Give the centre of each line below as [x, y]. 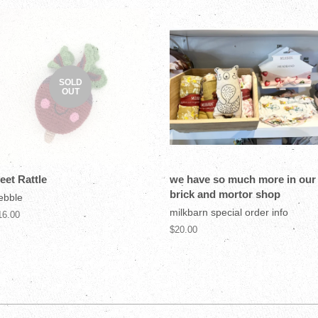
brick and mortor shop [225, 194]
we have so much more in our [243, 179]
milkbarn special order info [229, 212]
